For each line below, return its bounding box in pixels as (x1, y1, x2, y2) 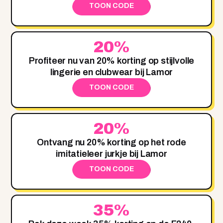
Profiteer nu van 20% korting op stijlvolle (28, 55, 195, 66)
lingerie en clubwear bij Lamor (50, 67, 173, 77)
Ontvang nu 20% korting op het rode (37, 137, 186, 147)
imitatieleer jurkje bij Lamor (56, 148, 167, 159)
